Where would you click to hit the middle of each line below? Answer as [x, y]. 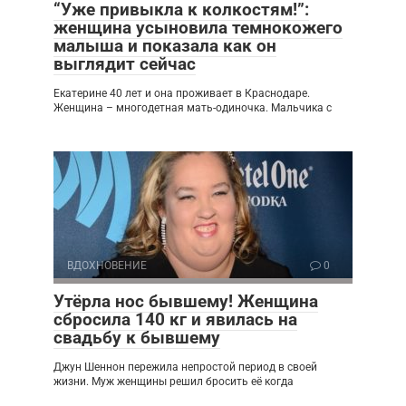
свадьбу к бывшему [137, 337]
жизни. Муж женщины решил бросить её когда [174, 381]
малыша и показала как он [165, 45]
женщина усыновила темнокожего [198, 27]
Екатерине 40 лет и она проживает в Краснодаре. [182, 93]
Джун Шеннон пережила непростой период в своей [185, 367]
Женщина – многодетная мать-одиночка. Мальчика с [193, 107]
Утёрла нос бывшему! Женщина [186, 301]
